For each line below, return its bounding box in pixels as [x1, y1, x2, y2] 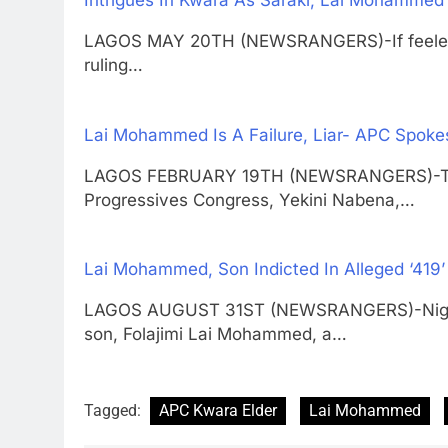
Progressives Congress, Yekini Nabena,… [84, 189, 415, 210]
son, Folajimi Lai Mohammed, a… [84, 324, 347, 345]
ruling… [84, 55, 143, 76]
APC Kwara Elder [159, 400, 277, 420]
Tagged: [84, 400, 145, 420]
